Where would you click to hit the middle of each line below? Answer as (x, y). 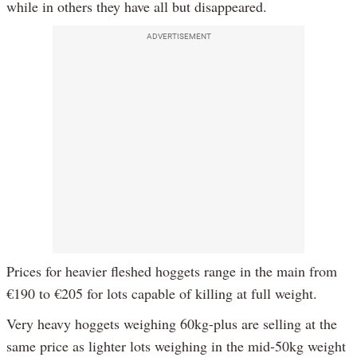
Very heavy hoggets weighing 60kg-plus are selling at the (172, 323)
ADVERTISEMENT (178, 36)
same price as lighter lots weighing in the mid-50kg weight (176, 345)
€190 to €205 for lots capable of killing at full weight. (162, 293)
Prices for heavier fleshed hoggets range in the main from (172, 271)
